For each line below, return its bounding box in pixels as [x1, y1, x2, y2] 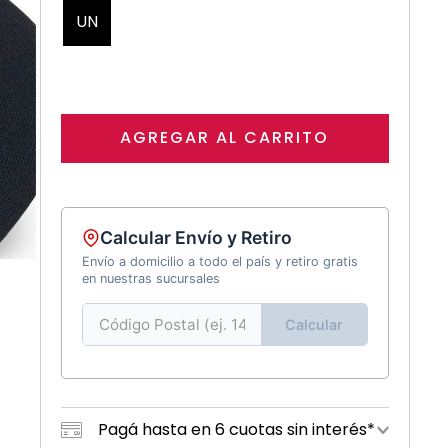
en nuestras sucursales [81, 271, 220, 287]
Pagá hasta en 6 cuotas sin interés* [98, 418, 375, 442]
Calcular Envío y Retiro [99, 226, 292, 248]
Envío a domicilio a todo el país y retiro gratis [81, 254, 358, 270]
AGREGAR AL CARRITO [120, 125, 330, 149]
